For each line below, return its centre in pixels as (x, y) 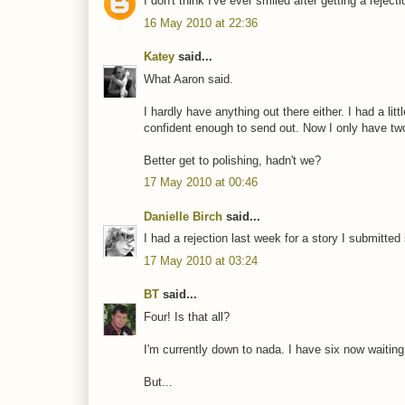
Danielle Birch (183, 216)
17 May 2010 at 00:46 (201, 183)
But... (158, 381)
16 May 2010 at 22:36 (201, 23)
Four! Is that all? (187, 316)
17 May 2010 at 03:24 (201, 260)
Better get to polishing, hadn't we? (232, 160)
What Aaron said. (188, 79)
